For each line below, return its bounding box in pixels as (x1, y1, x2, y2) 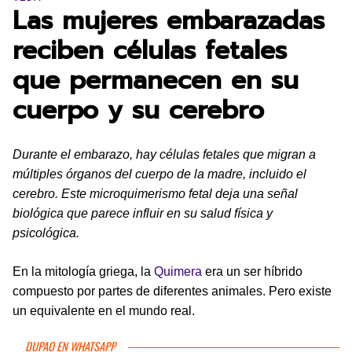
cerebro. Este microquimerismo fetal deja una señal (13, 187, 298, 200)
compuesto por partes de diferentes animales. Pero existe (13, 284, 332, 298)
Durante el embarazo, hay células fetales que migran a (13, 148, 316, 161)
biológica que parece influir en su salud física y (13, 207, 273, 220)
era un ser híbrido (202, 265, 302, 278)
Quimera (154, 265, 202, 278)
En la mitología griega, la (13, 265, 154, 278)
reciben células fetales (13, 31, 287, 70)
